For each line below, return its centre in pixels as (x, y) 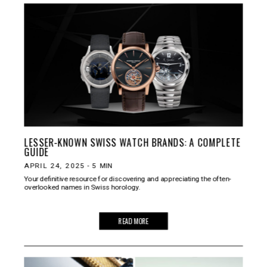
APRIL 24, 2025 (55, 165)
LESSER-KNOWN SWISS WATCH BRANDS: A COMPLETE (132, 142)
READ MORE (133, 221)
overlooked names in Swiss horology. (82, 187)
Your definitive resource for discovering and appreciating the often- (128, 178)
